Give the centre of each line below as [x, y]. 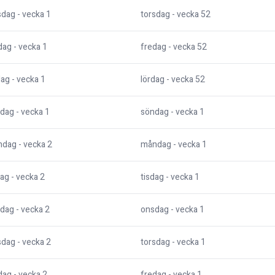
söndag [155, 112]
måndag [156, 145]
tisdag [152, 177]
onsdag [155, 210]
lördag [153, 80]
